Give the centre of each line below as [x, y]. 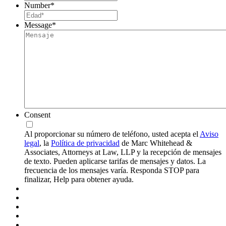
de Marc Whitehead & [156, 143]
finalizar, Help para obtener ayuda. [79, 180]
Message [38, 25]
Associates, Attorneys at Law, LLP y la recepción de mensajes [123, 152]
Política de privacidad [85, 143]
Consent [37, 115]
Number [37, 6]
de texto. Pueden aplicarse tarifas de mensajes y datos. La [115, 161]
